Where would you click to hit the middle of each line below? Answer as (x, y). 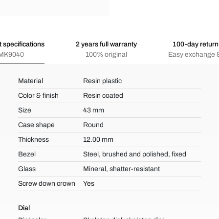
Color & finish (39, 96)
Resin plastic (102, 81)
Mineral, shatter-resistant (121, 169)
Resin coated (103, 96)
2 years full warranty (106, 44)
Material (31, 81)
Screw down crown (47, 184)
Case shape (37, 125)
